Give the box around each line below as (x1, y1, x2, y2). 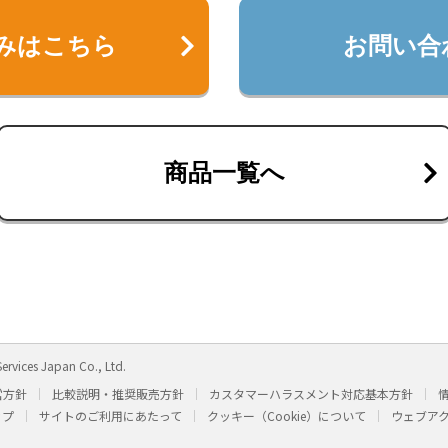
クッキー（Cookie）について (207, 407, 366, 425)
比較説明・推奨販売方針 (52, 385, 184, 403)
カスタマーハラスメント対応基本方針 (209, 385, 413, 403)
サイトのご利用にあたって (39, 407, 182, 425)
